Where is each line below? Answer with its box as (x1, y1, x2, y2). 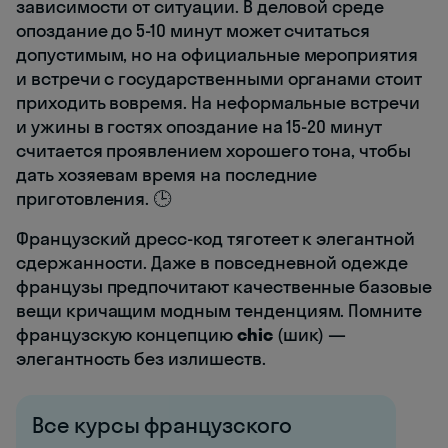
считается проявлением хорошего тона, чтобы (16, 139, 411, 163)
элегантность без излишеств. (16, 347, 266, 371)
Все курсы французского (32, 411, 292, 440)
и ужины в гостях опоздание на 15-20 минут (16, 115, 382, 139)
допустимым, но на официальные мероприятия (16, 43, 418, 67)
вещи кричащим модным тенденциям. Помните (16, 299, 423, 323)
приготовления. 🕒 (16, 187, 172, 211)
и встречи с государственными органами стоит (16, 67, 422, 91)
